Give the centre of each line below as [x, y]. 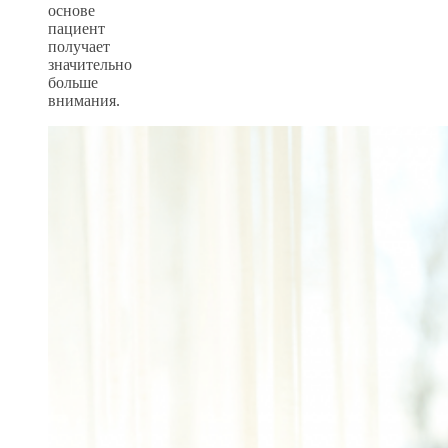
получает [79, 46]
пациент [76, 28]
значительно [90, 64]
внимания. [84, 100]
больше [73, 82]
